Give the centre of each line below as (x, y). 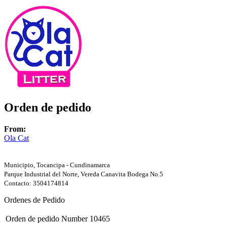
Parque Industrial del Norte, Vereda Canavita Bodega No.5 (84, 174)
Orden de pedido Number (47, 218)
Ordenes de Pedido (34, 200)
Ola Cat (16, 138)
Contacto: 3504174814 (36, 183)
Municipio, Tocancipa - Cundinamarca (57, 165)
